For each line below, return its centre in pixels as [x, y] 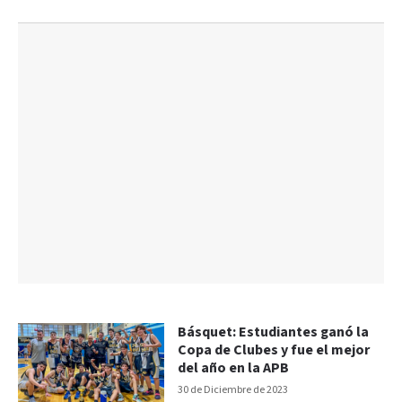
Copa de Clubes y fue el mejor [274, 350]
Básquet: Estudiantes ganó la [274, 332]
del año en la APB [234, 368]
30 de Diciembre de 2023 [233, 389]
